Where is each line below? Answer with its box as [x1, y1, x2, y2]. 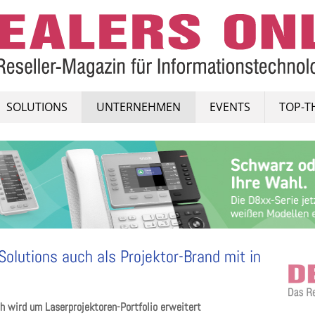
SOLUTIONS [6, 99, 67, 115]
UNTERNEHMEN [96, 99, 181, 115]
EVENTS [210, 99, 250, 115]
